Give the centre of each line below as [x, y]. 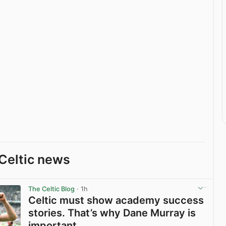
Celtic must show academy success [116, 201]
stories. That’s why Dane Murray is [112, 213]
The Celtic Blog [52, 189]
